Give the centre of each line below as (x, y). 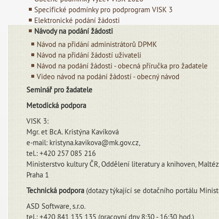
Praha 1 (38, 175)
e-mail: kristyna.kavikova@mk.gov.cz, (84, 142)
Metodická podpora (56, 105)
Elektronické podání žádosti (77, 20)
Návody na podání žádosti (74, 31)
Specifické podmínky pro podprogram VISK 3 (104, 10)
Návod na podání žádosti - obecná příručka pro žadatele (122, 66)
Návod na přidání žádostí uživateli (89, 55)
